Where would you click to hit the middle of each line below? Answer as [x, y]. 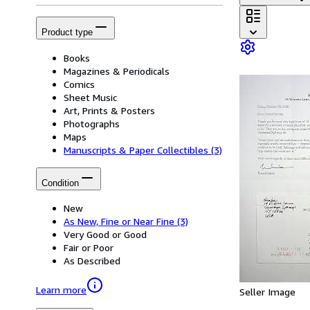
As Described [92, 261]
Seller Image [267, 292]
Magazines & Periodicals [117, 71]
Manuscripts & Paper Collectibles [136, 149]
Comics [79, 84]
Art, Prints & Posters [109, 110]
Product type [67, 33]
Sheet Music [90, 97]
